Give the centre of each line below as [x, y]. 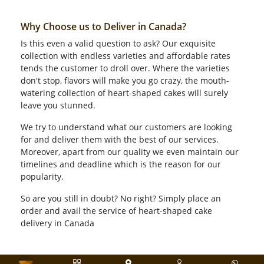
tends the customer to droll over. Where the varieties [125, 68]
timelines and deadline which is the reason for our [121, 164]
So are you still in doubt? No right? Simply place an [121, 198]
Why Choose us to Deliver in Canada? [103, 27]
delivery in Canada [57, 223]
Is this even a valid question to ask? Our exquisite [118, 43]
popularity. [43, 176]
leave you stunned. [59, 105]
